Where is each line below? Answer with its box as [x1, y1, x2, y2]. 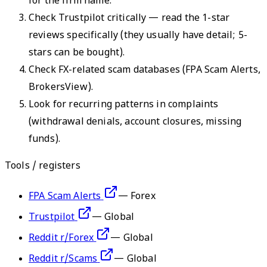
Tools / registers [5, 160, 80, 173]
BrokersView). [29, 81, 94, 94]
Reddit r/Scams [29, 253, 98, 266]
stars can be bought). [29, 46, 125, 60]
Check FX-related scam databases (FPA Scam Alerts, [29, 64, 260, 77]
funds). [29, 133, 61, 146]
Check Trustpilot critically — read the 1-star [29, 12, 230, 25]
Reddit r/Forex [29, 232, 94, 245]
